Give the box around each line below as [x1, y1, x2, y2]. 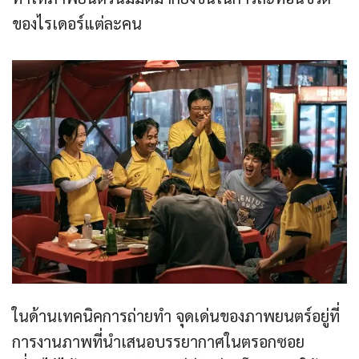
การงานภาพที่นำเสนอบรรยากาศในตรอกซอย [12, 331, 305, 353]
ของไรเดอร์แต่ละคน [12, 13, 142, 34]
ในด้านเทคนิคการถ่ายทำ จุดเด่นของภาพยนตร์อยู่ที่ [12, 305, 340, 327]
